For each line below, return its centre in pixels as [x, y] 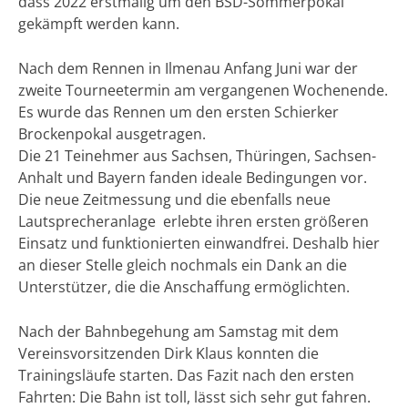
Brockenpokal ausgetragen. [112, 134]
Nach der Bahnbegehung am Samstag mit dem [178, 332]
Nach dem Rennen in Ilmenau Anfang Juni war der [188, 69]
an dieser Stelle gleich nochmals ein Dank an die [183, 265]
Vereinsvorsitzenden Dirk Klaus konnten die [168, 354]
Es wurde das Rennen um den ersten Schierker [178, 112]
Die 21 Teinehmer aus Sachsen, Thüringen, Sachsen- [197, 156]
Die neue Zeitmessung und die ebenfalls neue [174, 200]
